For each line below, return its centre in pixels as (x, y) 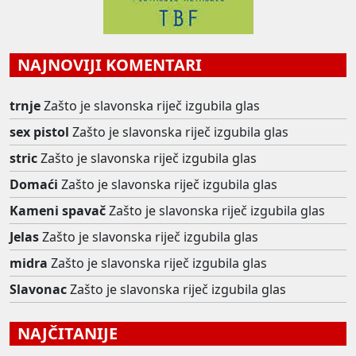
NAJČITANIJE (64, 333)
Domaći (34, 184)
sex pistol (39, 132)
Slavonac (38, 289)
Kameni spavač (58, 210)
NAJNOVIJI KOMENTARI (106, 64)
